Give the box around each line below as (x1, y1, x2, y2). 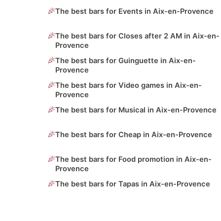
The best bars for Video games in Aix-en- (55, 81, 202, 90)
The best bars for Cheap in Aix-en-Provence (55, 130, 212, 140)
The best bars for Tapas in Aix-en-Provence (55, 180, 210, 189)
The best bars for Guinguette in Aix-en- (55, 56, 196, 66)
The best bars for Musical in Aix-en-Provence (55, 106, 217, 115)
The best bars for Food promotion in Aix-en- (55, 155, 212, 164)
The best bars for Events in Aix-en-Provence (55, 7, 214, 16)
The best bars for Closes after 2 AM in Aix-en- (55, 32, 220, 41)
